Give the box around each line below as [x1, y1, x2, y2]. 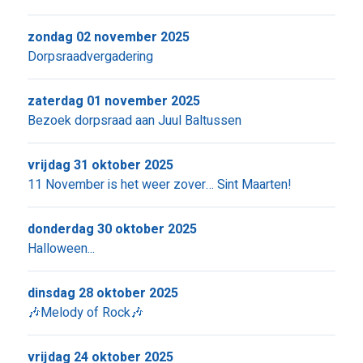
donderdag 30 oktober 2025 [27, 220, 197, 239]
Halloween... [27, 239, 95, 258]
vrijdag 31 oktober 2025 [27, 156, 173, 175]
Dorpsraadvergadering [27, 47, 153, 66]
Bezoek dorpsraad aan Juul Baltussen [27, 111, 241, 130]
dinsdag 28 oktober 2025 [27, 284, 178, 303]
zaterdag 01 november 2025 [27, 92, 200, 111]
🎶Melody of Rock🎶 [27, 303, 143, 322]
